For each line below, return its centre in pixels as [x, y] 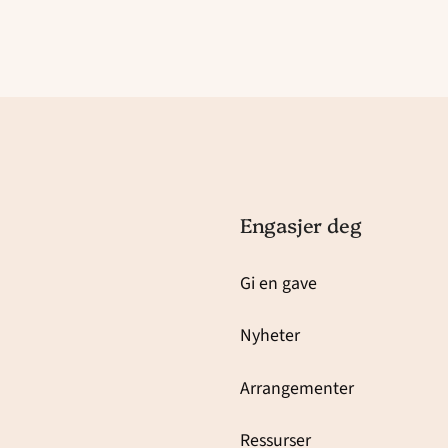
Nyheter [269, 336]
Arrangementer [296, 388]
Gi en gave [278, 283]
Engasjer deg [300, 225]
